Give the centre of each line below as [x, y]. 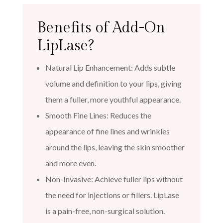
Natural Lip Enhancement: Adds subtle [110, 67]
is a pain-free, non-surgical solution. [105, 211]
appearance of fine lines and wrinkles [107, 131]
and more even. [70, 163]
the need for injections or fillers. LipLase [112, 195]
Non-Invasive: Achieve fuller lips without [114, 179]
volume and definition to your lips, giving [113, 83]
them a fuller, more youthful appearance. [113, 99]
